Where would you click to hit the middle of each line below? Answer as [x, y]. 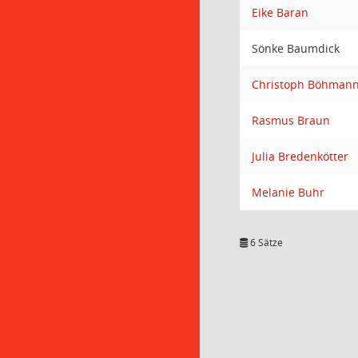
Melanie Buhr [288, 192]
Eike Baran [280, 12]
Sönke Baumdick [296, 48]
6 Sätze [265, 243]
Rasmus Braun [291, 120]
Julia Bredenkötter [300, 156]
